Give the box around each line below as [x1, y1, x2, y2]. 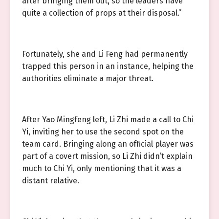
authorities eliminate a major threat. [22, 74, 153, 83]
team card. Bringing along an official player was [22, 139, 194, 149]
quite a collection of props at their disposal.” [22, 8, 181, 18]
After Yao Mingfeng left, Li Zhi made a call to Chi [22, 115, 194, 124]
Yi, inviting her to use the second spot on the [22, 127, 184, 136]
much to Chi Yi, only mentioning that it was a [22, 164, 181, 173]
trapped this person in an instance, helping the [22, 62, 194, 71]
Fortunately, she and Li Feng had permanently [22, 49, 188, 59]
